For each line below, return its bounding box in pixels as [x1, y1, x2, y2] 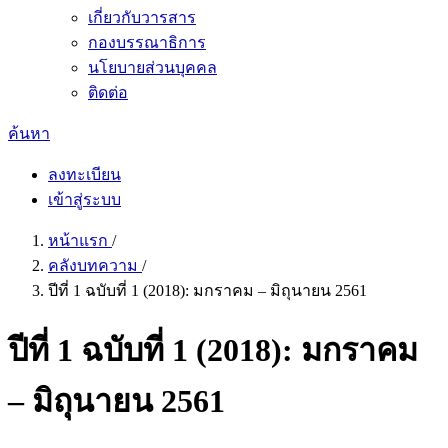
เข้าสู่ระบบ [48, 191, 121, 208]
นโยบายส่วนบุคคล [88, 59, 217, 76]
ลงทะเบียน [48, 166, 121, 183]
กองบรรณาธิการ [88, 34, 206, 51]
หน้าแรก [48, 232, 112, 249]
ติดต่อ [88, 84, 128, 101]
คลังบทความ [48, 257, 142, 274]
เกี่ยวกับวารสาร [88, 9, 196, 26]
